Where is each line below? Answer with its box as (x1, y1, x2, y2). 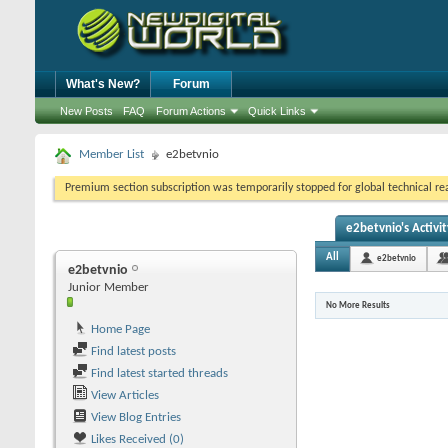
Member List (79, 148, 144, 161)
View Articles (88, 389, 159, 402)
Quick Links (248, 105, 306, 117)
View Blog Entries (88, 411, 181, 424)
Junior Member (68, 281, 149, 294)
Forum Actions (156, 105, 226, 117)
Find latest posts (88, 345, 176, 358)
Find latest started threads (88, 367, 228, 380)
